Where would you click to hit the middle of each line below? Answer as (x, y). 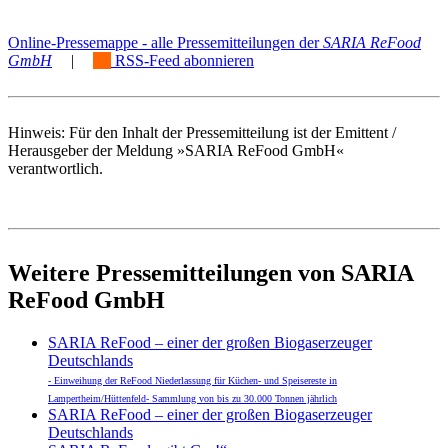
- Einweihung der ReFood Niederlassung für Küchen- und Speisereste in (192, 381)
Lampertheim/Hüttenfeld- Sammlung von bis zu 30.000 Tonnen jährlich (192, 399)
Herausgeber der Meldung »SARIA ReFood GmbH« (176, 151)
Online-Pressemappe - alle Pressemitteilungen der (165, 43)
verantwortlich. (55, 169)
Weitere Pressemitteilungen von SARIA (210, 273)
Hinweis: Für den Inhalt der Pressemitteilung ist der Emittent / (202, 133)
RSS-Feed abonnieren (182, 61)
